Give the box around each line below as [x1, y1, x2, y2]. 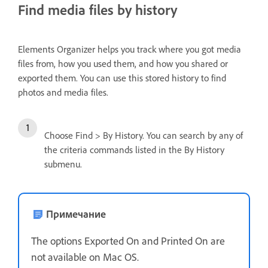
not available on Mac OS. [31, 250, 139, 264]
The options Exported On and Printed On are [31, 234, 225, 248]
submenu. [44, 158, 82, 170]
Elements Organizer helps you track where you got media [18, 43, 241, 56]
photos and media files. [18, 86, 108, 99]
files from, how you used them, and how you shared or [18, 57, 228, 70]
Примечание [46, 207, 106, 221]
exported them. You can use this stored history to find [18, 72, 226, 84]
